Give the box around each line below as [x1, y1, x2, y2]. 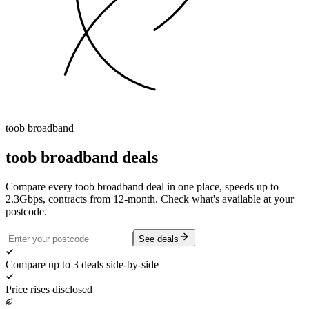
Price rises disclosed [6, 283, 92, 295]
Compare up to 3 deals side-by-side [6, 258, 159, 270]
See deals [139, 233, 179, 244]
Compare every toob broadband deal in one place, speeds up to [6, 180, 279, 192]
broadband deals [37, 148, 158, 166]
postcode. [6, 205, 47, 217]
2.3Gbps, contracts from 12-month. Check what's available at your [6, 192, 294, 205]
